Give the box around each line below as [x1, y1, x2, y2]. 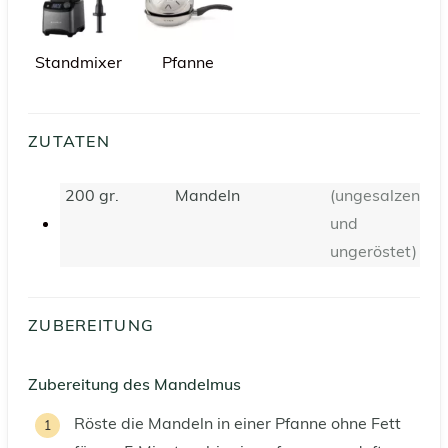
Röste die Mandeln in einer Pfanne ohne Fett [74, 416, 401, 433]
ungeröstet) [330, 244, 417, 261]
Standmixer [34, 55, 122, 72]
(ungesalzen [330, 188, 420, 205]
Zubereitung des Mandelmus [28, 373, 241, 394]
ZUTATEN [28, 130, 110, 151]
